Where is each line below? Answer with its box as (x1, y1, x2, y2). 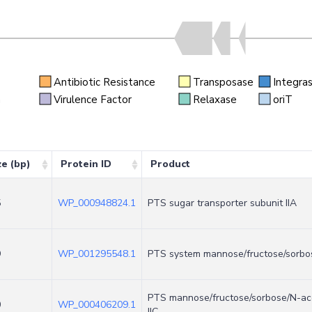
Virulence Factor (53, 92, 132, 107)
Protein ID (61, 157, 111, 171)
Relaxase (193, 92, 237, 107)
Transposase (193, 75, 253, 89)
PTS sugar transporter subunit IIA (148, 196, 297, 210)
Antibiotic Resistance (54, 75, 155, 89)
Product (150, 157, 190, 171)
